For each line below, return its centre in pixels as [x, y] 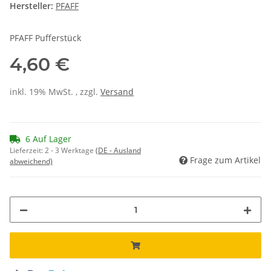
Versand [117, 92]
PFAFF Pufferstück [45, 38]
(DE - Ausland [118, 151]
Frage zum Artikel [225, 160]
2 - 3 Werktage [70, 151]
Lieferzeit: [27, 151]
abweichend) [31, 162]
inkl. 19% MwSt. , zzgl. [55, 92]
